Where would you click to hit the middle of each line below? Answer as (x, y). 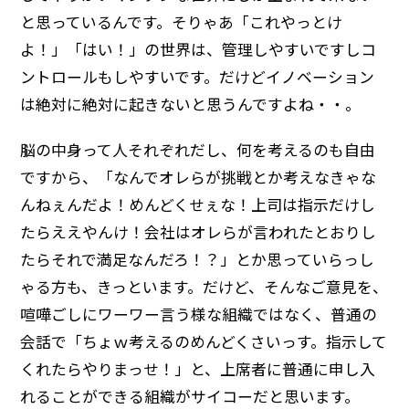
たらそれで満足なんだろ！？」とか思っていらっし (198, 259)
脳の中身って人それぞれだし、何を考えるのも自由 (198, 149)
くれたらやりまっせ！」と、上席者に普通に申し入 (198, 368)
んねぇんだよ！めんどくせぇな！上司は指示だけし (198, 204)
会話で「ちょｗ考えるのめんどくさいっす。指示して (204, 341)
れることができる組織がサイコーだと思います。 (190, 396)
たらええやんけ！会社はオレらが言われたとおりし (199, 231)
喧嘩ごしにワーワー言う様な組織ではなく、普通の (199, 314)
